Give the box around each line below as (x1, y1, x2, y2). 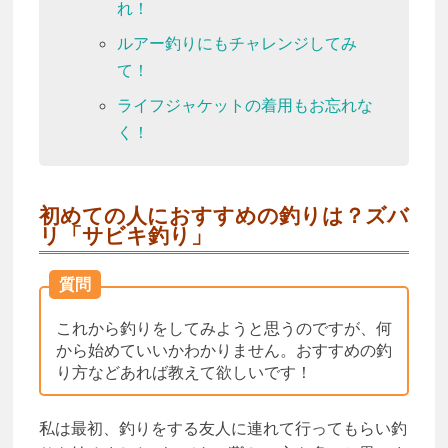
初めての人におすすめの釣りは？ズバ (38, 204, 409, 228)
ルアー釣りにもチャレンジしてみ (116, 35, 357, 53)
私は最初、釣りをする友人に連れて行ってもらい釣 (38, 419, 407, 437)
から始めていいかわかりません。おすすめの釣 (55, 341, 392, 359)
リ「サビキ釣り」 (38, 224, 212, 248)
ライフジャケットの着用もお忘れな (116, 97, 373, 115)
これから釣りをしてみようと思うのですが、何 (55, 319, 392, 337)
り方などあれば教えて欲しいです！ (55, 363, 312, 381)
